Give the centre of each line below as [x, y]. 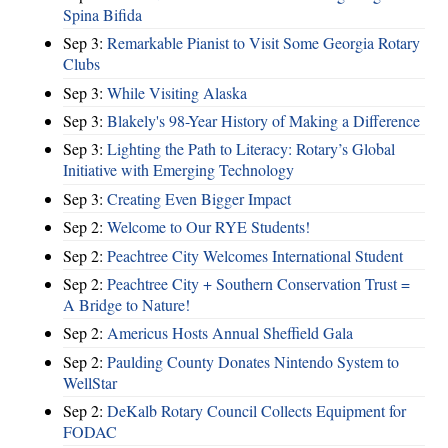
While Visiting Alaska [177, 92]
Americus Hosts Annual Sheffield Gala [230, 333]
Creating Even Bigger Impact [199, 198]
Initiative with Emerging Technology [178, 170]
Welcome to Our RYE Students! [208, 227]
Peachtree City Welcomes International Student [255, 255]
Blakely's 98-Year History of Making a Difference [263, 121]
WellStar [90, 382]
